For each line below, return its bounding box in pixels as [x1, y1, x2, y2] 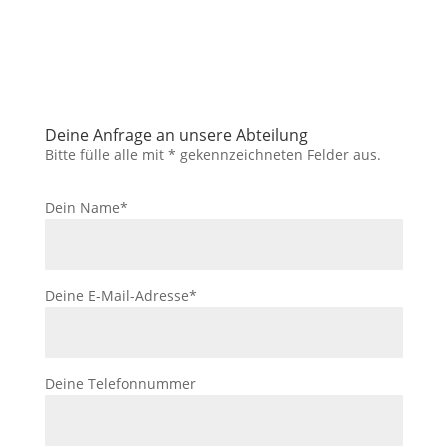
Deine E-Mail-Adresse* [44, 285, 197, 305]
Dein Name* [44, 197, 128, 217]
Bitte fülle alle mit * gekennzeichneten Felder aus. [44, 144, 381, 164]
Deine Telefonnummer [44, 373, 196, 393]
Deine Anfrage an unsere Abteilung [44, 123, 308, 146]
